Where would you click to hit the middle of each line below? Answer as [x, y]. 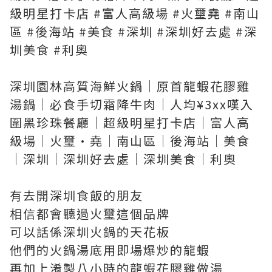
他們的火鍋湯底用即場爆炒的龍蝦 [110, 250]
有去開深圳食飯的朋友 [76, 195]
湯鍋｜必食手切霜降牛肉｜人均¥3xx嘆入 [132, 104]
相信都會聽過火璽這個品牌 [90, 213]
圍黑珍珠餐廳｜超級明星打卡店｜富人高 [130, 122]
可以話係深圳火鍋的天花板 [90, 232]
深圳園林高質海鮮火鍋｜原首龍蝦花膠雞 [130, 86]
